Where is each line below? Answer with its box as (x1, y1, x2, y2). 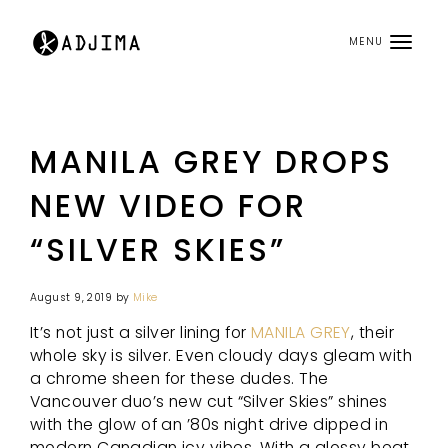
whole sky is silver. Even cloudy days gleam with (30, 343, 413, 367)
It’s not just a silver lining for (30, 320, 251, 344)
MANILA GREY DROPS (30, 140, 393, 184)
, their (350, 320, 394, 344)
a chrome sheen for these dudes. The (30, 366, 329, 390)
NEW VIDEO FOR (30, 184, 307, 228)
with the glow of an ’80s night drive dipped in (30, 412, 389, 436)
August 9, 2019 (30, 290, 113, 306)
